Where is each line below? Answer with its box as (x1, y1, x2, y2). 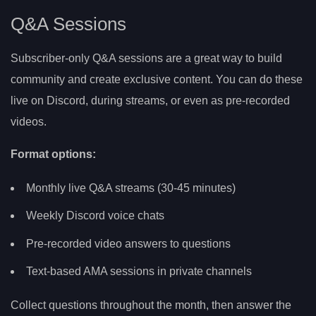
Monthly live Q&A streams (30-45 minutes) (26, 181, 236, 194)
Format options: (11, 148, 96, 161)
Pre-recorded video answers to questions (26, 237, 231, 250)
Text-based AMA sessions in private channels (26, 265, 252, 278)
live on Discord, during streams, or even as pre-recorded (11, 95, 290, 107)
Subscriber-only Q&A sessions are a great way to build (11, 52, 282, 65)
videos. (11, 116, 47, 128)
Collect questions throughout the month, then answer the (11, 299, 291, 312)
